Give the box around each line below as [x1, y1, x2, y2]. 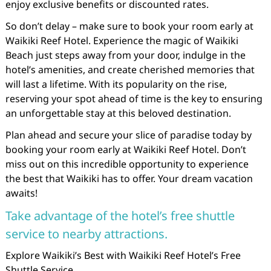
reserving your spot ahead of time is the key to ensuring [5, 92, 263, 105]
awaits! [5, 186, 38, 200]
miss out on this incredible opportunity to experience [5, 157, 249, 171]
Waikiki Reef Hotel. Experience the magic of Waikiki [5, 34, 238, 47]
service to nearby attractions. [5, 226, 168, 242]
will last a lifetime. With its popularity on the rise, [5, 77, 227, 91]
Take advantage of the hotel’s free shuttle [5, 207, 235, 224]
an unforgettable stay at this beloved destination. [5, 106, 231, 120]
